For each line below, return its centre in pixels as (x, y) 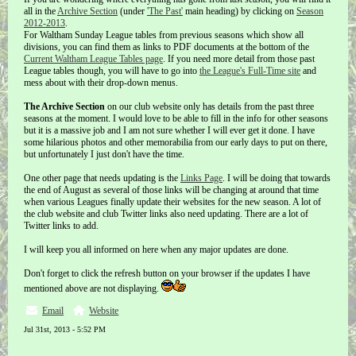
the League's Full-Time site (250, 71)
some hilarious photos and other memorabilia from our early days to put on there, (176, 142)
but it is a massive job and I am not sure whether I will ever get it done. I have (169, 130)
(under (132, 11)
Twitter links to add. (61, 226)
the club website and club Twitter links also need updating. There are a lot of (166, 214)
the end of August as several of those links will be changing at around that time (171, 190)
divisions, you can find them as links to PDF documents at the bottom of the (166, 47)
